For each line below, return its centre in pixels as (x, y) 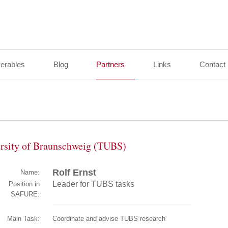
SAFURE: (25, 194)
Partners (111, 64)
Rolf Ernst (74, 173)
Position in (24, 184)
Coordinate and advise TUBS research (109, 219)
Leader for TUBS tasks (93, 184)
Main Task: (23, 219)
